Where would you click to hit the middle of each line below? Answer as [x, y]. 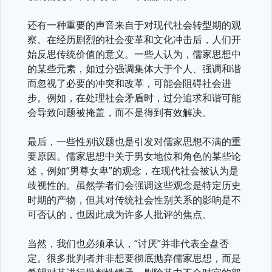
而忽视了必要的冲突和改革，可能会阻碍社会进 [129, 83]
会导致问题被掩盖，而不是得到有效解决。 [120, 112]
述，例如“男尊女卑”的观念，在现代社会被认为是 [133, 171]
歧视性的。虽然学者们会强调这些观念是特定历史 [134, 185]
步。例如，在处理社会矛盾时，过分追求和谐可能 [134, 98]
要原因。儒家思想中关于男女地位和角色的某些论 [134, 156]
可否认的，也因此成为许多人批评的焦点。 [120, 214]
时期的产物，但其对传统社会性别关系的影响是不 [134, 200]
